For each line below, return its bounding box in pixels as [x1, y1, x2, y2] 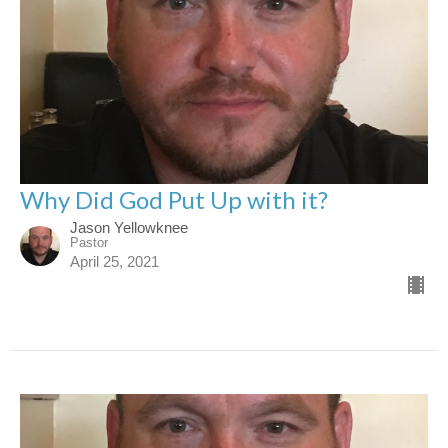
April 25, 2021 [70, 252, 159, 270]
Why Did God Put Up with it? [20, 184, 328, 214]
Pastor [70, 234, 108, 250]
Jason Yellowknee [70, 218, 188, 236]
